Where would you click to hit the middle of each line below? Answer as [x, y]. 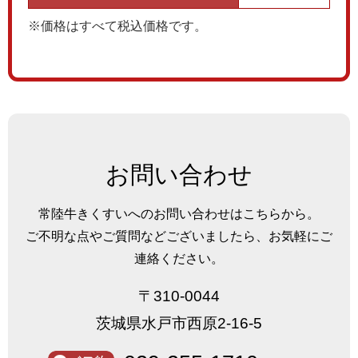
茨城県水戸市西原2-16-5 [179, 323]
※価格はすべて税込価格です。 [117, 26]
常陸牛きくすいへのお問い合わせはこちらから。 [179, 213]
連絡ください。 [179, 258]
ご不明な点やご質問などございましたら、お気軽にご [179, 236]
